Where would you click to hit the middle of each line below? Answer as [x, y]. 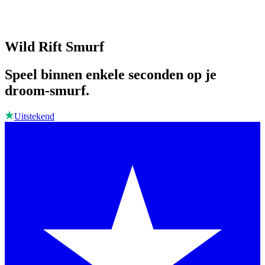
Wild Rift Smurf [54, 47]
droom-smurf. [47, 91]
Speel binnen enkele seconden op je [111, 75]
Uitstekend [34, 117]
